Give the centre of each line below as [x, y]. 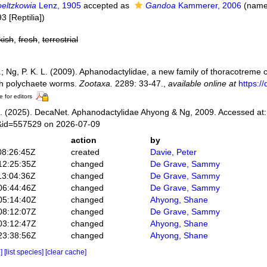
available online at [202, 83]
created [85, 152]
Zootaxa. [96, 83]
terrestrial [60, 39]
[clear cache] [66, 252]
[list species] [24, 252]
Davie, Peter [174, 152]
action [83, 140]
